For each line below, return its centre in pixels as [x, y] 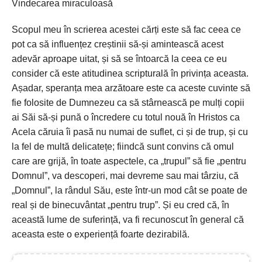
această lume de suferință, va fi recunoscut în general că [128, 220]
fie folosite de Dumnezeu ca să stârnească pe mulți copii [128, 103]
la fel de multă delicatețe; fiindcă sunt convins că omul [123, 146]
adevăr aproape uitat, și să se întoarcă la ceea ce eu [119, 59]
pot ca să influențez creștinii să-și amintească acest [118, 44]
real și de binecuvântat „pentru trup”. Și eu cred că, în [120, 205]
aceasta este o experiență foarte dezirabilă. [101, 234]
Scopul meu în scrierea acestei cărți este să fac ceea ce [126, 30]
